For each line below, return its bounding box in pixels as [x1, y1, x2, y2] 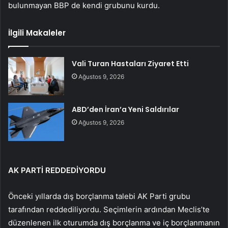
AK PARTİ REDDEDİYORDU [8, 165, 106, 176]
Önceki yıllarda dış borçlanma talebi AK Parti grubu [8, 191, 190, 202]
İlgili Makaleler [8, 27, 66, 39]
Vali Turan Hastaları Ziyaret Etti [72, 59, 189, 69]
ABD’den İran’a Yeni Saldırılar [72, 104, 180, 115]
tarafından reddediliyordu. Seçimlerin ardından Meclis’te [8, 205, 210, 215]
